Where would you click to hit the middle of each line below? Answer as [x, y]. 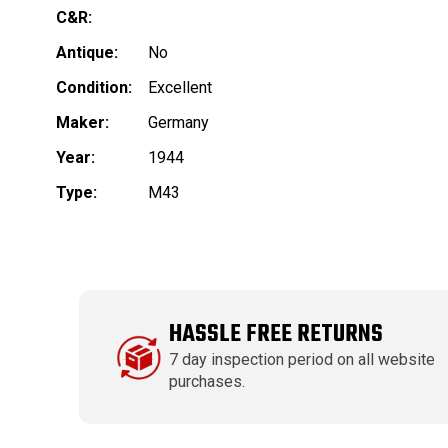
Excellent [180, 88]
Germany [178, 123]
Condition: [94, 88]
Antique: [87, 53]
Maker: [82, 123]
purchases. [207, 382]
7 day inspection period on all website [302, 360]
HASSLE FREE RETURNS [276, 335]
